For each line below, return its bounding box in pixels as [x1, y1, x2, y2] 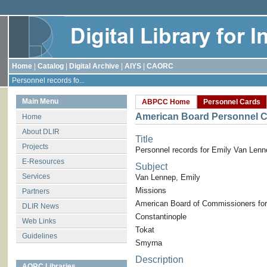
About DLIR [22, 128, 60, 136]
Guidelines [22, 232, 57, 240]
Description [135, 254, 184, 265]
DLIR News [22, 202, 59, 210]
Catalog [38, 62, 64, 70]
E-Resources [22, 157, 64, 166]
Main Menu [22, 97, 58, 105]
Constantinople [135, 212, 187, 221]
